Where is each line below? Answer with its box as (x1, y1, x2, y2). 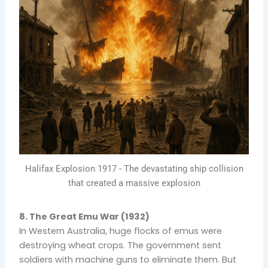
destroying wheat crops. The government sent (19, 239, 222, 251)
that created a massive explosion (68, 178, 200, 189)
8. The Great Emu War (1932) (19, 210, 150, 223)
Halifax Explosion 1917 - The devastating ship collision (25, 163, 243, 175)
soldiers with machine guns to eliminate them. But (19, 253, 237, 266)
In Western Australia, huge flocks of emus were (19, 224, 223, 237)
